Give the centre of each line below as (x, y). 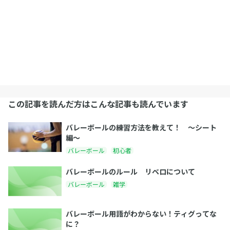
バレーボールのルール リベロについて (130, 171)
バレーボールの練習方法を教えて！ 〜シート (141, 127)
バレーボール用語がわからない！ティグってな (141, 214)
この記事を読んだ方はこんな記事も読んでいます (98, 103)
